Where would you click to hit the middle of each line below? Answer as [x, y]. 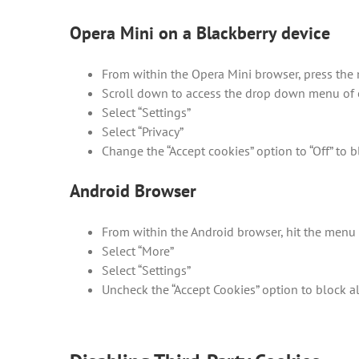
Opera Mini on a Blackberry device [200, 32]
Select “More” [138, 250]
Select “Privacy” [143, 131]
